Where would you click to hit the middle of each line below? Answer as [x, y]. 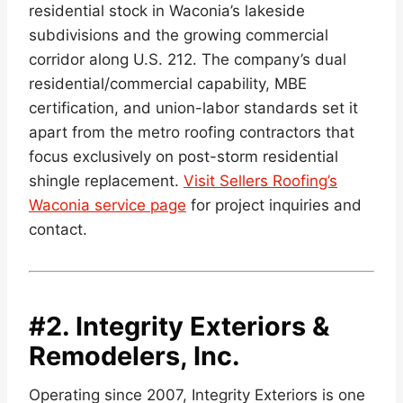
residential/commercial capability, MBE [168, 83]
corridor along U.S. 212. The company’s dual [188, 59]
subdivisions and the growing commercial [179, 35]
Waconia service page [107, 205]
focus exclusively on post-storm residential [184, 156]
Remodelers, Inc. [134, 355]
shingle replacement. [106, 180]
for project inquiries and [274, 205]
